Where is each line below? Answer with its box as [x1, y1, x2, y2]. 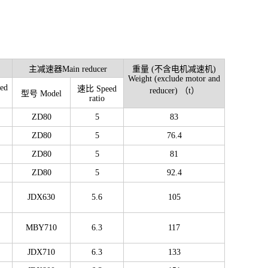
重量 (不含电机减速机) [132, 64, 216, 74]
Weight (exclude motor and [128, 74, 220, 83]
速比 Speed [77, 84, 117, 93]
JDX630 [28, 192, 55, 202]
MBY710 [26, 223, 57, 232]
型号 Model [21, 89, 62, 98]
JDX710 [28, 247, 55, 257]
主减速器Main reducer [29, 64, 107, 74]
